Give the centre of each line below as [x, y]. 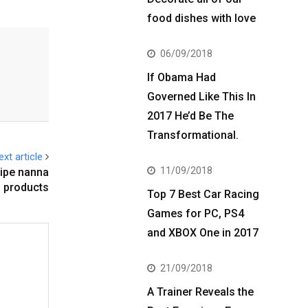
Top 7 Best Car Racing [203, 194]
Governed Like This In [201, 97]
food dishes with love [201, 18]
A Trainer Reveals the [200, 292]
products [26, 188]
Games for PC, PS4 [196, 213]
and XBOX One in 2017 [203, 233]
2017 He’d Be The [190, 116]
